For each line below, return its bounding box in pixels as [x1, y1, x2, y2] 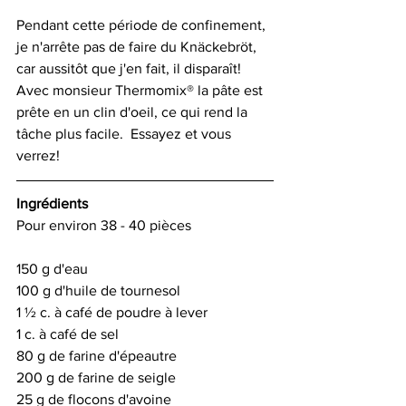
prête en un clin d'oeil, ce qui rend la [16, 103, 251, 120]
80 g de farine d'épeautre [16, 347, 180, 363]
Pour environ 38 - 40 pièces [16, 217, 191, 233]
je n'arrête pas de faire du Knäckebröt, [16, 38, 260, 54]
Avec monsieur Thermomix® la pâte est [16, 82, 266, 98]
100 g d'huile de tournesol [16, 282, 184, 298]
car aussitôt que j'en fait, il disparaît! [16, 60, 245, 76]
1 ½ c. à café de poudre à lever [16, 304, 208, 320]
